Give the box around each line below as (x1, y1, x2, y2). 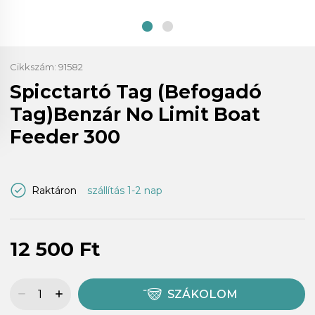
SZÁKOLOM (167, 288, 238, 302)
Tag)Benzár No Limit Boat (10, 102, 260, 126)
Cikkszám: (10, 60, 58, 72)
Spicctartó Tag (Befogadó (10, 79, 262, 103)
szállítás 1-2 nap (86, 184, 162, 197)
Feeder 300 (10, 124, 120, 148)
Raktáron (32, 184, 77, 197)
